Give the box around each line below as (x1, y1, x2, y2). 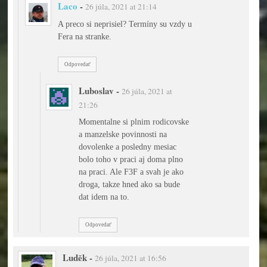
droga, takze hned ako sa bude (79, 179, 181, 190)
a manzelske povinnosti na (79, 129, 167, 139)
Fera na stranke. (58, 31, 112, 41)
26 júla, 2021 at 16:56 (94, 253, 166, 264)
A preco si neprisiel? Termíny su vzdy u (58, 18, 193, 29)
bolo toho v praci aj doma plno (79, 154, 184, 164)
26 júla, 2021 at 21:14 (85, 1, 157, 13)
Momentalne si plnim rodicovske (79, 117, 190, 127)
